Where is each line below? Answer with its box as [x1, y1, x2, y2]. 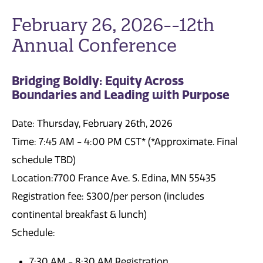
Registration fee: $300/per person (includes [12, 191, 204, 203]
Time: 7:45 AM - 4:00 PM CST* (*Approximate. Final [12, 136, 238, 148]
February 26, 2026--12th [12, 14, 214, 36]
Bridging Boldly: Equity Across [12, 73, 184, 88]
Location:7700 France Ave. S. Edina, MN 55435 [12, 173, 216, 184]
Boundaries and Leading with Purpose [12, 87, 235, 102]
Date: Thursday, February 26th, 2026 [12, 118, 173, 130]
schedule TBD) [12, 154, 76, 166]
